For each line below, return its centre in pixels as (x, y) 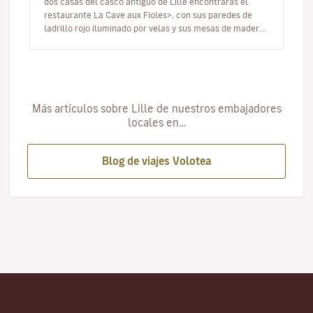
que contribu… (72, 41)
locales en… (156, 123)
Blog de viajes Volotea (156, 161)
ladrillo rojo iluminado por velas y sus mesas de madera (154, 28)
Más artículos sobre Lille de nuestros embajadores (156, 109)
